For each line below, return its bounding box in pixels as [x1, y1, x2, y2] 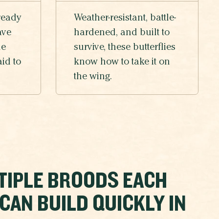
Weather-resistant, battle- [74, 14, 176, 24]
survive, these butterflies [74, 43, 175, 53]
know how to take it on [74, 58, 170, 68]
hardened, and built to [74, 28, 170, 39]
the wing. [74, 72, 112, 83]
